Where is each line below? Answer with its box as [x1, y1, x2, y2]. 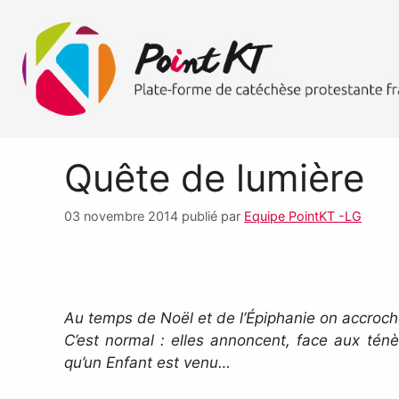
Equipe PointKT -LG [244, 208, 362, 224]
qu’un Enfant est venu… [64, 354, 231, 372]
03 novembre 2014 [64, 208, 182, 224]
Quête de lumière [64, 154, 364, 200]
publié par [182, 208, 244, 224]
